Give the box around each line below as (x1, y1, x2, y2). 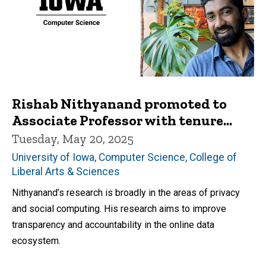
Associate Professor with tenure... (12, 112, 232, 129)
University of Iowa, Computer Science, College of (12, 151, 237, 164)
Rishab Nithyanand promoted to (12, 95, 227, 113)
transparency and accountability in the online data (12, 219, 214, 231)
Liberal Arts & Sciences (12, 166, 120, 178)
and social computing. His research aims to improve (12, 203, 226, 215)
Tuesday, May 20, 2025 (12, 131, 134, 147)
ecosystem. (12, 235, 61, 247)
